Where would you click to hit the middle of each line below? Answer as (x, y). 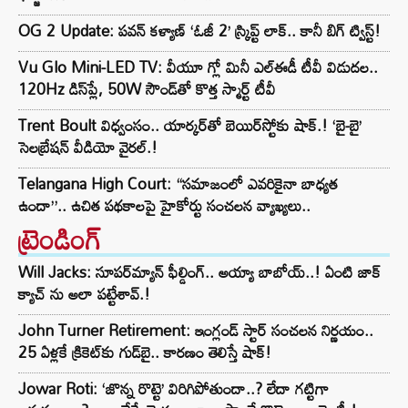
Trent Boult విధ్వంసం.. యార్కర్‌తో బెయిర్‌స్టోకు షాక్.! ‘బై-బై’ (190, 126)
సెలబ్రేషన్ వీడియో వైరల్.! (88, 148)
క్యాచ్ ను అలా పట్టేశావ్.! (84, 294)
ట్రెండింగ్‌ (60, 240)
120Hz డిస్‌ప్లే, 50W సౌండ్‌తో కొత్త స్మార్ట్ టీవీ (147, 89)
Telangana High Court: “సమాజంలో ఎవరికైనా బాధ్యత (178, 184)
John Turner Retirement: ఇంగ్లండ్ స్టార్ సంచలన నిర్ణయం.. (196, 331)
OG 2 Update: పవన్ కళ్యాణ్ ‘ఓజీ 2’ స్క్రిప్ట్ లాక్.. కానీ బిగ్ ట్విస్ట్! (199, 31)
